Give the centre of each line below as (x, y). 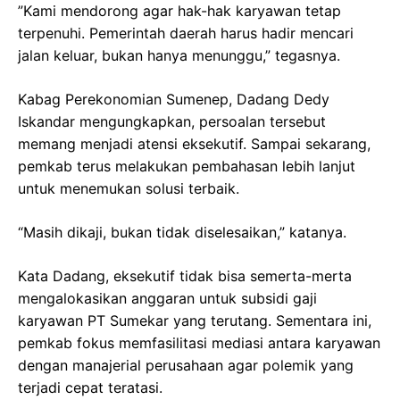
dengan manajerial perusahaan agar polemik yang (186, 365)
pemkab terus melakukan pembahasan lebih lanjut (187, 166)
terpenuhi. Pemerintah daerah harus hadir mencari (186, 33)
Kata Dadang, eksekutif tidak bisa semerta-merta (185, 275)
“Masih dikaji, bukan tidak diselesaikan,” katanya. (182, 232)
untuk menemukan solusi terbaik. (129, 188)
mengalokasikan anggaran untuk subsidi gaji (167, 298)
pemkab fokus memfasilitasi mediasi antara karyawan (199, 342)
